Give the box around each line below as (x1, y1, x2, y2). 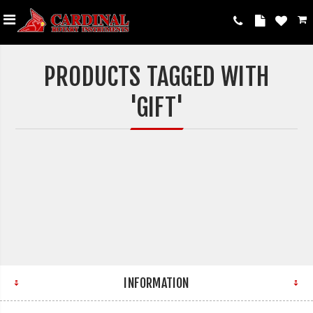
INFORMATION (124, 275, 189, 291)
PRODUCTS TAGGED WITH (44, 61, 269, 92)
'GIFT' (129, 92, 184, 123)
